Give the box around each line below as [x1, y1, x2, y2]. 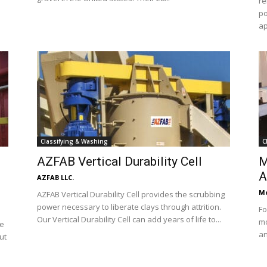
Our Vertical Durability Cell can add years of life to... [37, 214, 221, 225]
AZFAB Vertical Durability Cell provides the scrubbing [37, 189, 225, 200]
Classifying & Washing [41, 137, 108, 145]
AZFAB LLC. [37, 173, 74, 182]
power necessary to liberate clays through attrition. [37, 201, 221, 212]
